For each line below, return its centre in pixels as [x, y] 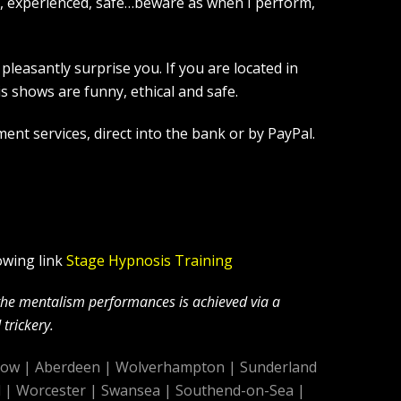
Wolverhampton [170, 367]
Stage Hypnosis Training [149, 260]
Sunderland [278, 367]
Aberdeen [68, 367]
